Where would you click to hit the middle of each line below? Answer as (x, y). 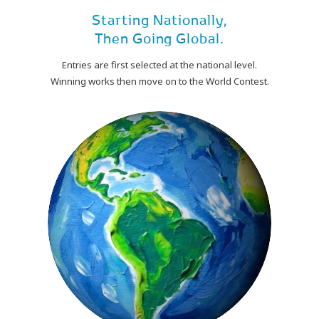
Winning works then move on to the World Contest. (159, 82)
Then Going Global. (159, 39)
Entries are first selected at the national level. (159, 65)
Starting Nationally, (159, 21)
